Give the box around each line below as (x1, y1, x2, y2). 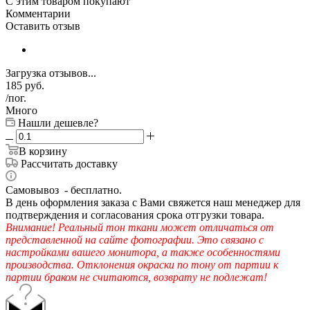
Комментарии (6, 7, 71, 19)
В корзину (19, 145, 67, 157)
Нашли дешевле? (18, 116, 98, 129)
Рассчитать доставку (21, 157, 118, 170)
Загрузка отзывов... (6, 66, 96, 79)
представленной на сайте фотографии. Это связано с (6, 233, 264, 246)
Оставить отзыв (6, 19, 80, 32)
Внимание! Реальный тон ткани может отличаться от (6, 221, 274, 233)
